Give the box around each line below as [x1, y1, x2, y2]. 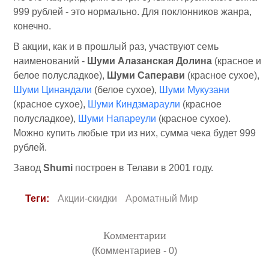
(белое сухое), [92, 85, 159, 95]
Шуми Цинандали [13, 85, 92, 95]
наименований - [13, 56, 87, 66]
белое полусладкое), [13, 70, 107, 80]
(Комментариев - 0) [92, 246, 177, 256]
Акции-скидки [58, 193, 117, 204]
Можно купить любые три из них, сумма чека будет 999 [13, 128, 256, 138]
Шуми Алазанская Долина [87, 56, 212, 66]
